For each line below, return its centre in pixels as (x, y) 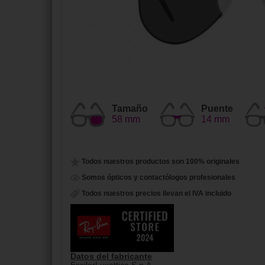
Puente (217, 109)
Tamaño (130, 109)
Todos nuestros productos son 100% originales (160, 161)
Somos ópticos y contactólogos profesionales (158, 177)
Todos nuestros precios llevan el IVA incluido (156, 193)
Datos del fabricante (111, 257)
